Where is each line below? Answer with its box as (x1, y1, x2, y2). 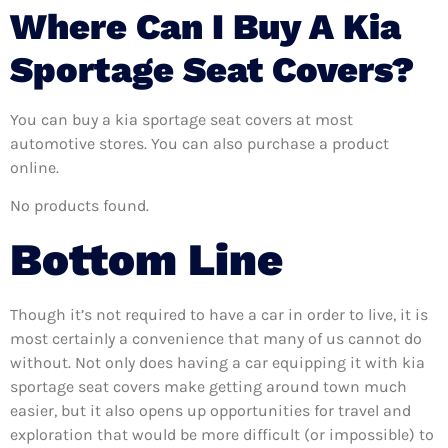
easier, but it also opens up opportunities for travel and (10, 400, 411, 420)
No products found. (10, 196, 149, 216)
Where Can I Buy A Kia (10, 5, 401, 48)
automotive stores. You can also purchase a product (10, 133, 389, 153)
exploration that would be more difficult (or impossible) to (10, 424, 434, 444)
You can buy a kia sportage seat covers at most (10, 109, 353, 129)
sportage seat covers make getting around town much (10, 376, 407, 396)
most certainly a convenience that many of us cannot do (10, 328, 422, 348)
